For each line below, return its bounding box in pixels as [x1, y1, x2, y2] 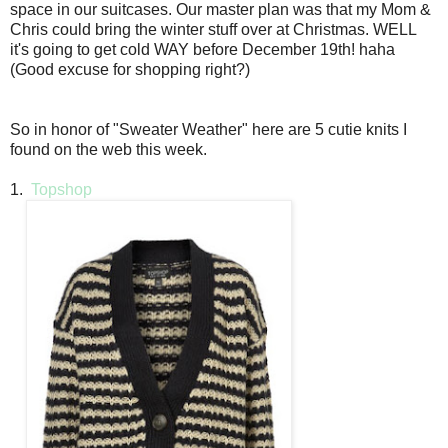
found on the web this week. [10, 141, 211, 159]
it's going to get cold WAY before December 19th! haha [10, 41, 395, 59]
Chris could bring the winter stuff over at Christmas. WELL [10, 21, 416, 39]
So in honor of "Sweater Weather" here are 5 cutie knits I [10, 121, 407, 139]
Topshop [31, 181, 92, 199]
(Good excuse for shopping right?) [10, 61, 250, 79]
